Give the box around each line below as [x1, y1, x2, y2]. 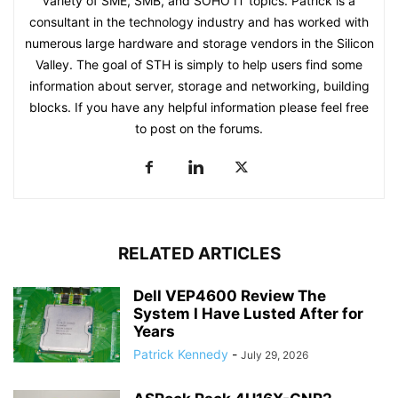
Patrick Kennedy [133, 346, 228, 362]
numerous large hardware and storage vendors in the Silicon [24, 35, 374, 51]
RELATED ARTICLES [117, 243, 281, 264]
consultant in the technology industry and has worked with [29, 13, 369, 29]
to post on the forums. [135, 120, 263, 136]
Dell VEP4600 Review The [133, 286, 326, 305]
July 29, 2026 [241, 347, 308, 362]
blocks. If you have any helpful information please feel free [29, 99, 369, 115]
